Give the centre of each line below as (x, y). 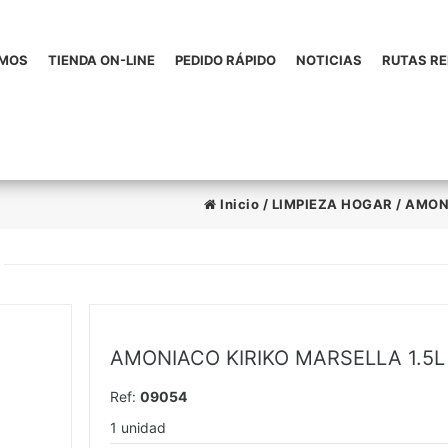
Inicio (237, 204)
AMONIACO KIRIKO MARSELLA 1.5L (277, 358)
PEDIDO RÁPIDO (225, 60)
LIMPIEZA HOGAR (332, 204)
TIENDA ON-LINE (101, 60)
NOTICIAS (328, 60)
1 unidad (137, 427)
